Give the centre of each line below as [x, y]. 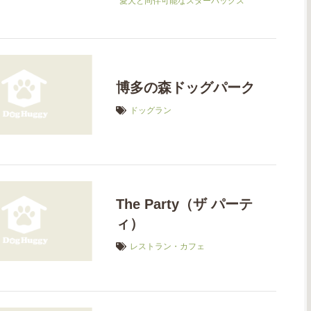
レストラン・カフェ [168, 247]
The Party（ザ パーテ [185, 204]
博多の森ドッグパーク [186, 88]
